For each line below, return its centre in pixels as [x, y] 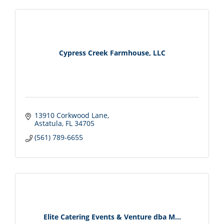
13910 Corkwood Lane [71, 115]
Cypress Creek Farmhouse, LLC [112, 53]
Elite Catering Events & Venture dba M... [112, 217]
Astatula [48, 123]
